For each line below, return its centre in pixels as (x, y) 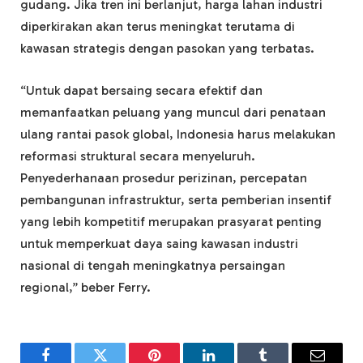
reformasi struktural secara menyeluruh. (138, 156)
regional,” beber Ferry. (85, 287)
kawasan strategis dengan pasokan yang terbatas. (167, 49)
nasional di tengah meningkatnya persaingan (153, 265)
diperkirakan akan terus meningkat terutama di (158, 27)
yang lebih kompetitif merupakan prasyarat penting (171, 221)
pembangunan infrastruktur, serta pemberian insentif (176, 199)
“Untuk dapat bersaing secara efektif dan (141, 90)
